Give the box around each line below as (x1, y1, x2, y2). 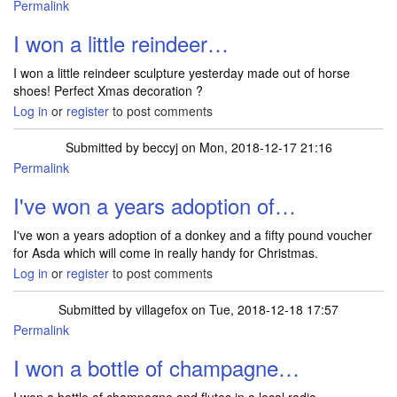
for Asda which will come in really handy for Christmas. (13, 244, 318, 262)
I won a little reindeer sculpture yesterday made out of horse (13, 64, 350, 82)
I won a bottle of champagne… (13, 352, 300, 384)
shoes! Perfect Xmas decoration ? (13, 82, 203, 100)
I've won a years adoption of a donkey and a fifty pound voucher (13, 226, 372, 245)
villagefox (136, 300, 188, 319)
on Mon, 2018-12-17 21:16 (177, 138, 332, 157)
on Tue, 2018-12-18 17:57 (188, 300, 339, 319)
